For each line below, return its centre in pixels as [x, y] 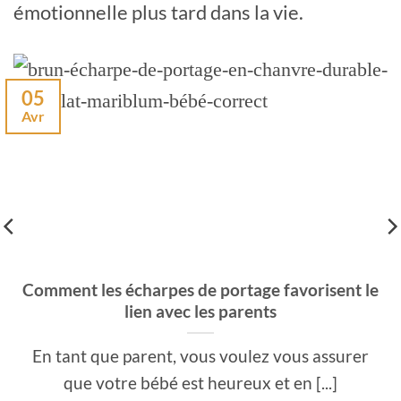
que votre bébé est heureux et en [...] [200, 382]
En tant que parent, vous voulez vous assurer [200, 355]
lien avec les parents [200, 311]
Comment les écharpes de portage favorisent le [200, 289]
